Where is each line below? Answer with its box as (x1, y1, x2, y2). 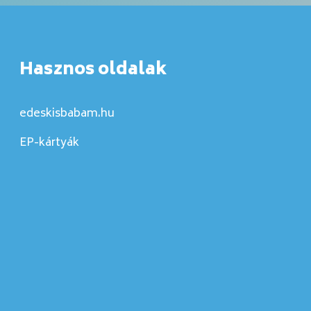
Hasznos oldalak (19, 56, 167, 85)
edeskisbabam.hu (19, 104, 115, 124)
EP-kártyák (19, 133, 79, 153)
